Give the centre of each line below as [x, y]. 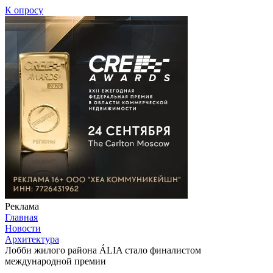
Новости [23, 228]
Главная [21, 217]
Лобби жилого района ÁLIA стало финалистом [103, 250]
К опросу [24, 10]
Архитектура [32, 239]
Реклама [22, 206]
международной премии [55, 261]
